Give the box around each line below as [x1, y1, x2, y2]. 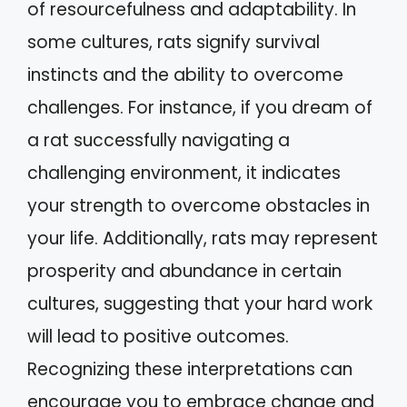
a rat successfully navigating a [27, 128, 290, 153]
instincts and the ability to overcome [27, 63, 343, 87]
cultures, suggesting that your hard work [27, 292, 372, 316]
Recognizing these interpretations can [27, 357, 352, 382]
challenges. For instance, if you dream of [27, 95, 372, 120]
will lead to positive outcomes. [27, 324, 289, 349]
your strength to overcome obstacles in [27, 194, 370, 218]
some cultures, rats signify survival [27, 30, 320, 55]
